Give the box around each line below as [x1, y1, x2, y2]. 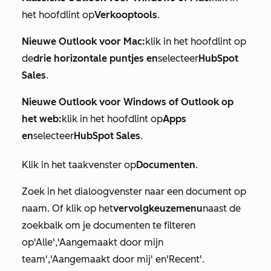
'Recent [166, 253, 200, 265]
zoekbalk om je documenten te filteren [22, 220, 195, 231]
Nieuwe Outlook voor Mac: [22, 36, 145, 47]
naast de [203, 203, 241, 214]
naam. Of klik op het [22, 203, 113, 214]
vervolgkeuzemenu [113, 203, 203, 214]
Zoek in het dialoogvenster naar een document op [22, 186, 246, 197]
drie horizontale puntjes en [33, 53, 158, 64]
